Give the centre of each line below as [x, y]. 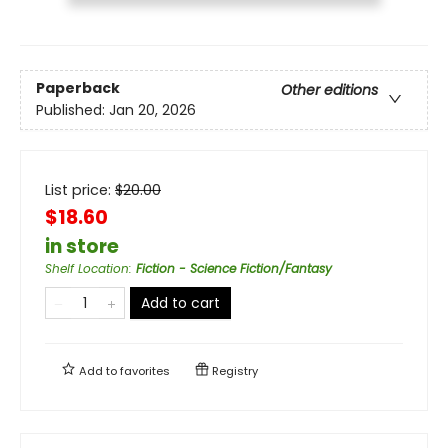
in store [82, 246]
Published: [72, 110]
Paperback [78, 88]
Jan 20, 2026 [152, 110]
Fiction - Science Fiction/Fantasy [234, 268]
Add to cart [180, 302]
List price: [80, 189]
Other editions [329, 90]
